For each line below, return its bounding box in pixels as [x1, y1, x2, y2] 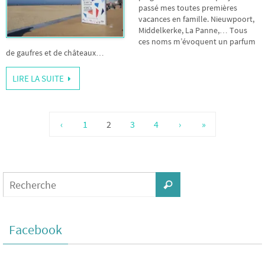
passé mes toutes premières [138, 2, 237, 14]
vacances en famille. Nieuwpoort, [138, 14, 254, 25]
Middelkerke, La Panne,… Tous [138, 25, 247, 36]
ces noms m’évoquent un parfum [138, 36, 256, 47]
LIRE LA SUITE [12, 73, 64, 85]
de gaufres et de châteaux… [6, 47, 104, 59]
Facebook [9, 221, 62, 238]
